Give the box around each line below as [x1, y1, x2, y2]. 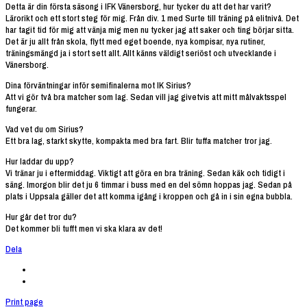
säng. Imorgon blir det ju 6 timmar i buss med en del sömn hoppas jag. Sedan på [5, 178, 292, 191]
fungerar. [5, 102, 37, 114]
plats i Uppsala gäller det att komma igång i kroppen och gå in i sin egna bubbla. [5, 190, 293, 202]
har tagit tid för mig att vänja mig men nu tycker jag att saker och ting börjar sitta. [5, 23, 294, 36]
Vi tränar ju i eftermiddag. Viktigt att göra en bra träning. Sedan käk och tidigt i [5, 167, 285, 179]
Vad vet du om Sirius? [5, 123, 84, 135]
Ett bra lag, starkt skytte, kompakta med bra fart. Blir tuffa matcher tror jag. [5, 134, 272, 147]
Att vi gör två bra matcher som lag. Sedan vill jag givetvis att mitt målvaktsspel [5, 90, 286, 103]
